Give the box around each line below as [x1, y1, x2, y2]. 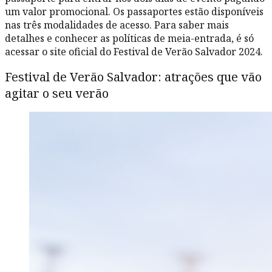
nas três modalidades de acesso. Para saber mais [5, 18, 229, 32]
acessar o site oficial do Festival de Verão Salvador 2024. [5, 45, 263, 59]
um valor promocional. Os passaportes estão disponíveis [5, 5, 263, 19]
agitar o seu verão [5, 84, 112, 101]
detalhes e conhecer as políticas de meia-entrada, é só [5, 32, 254, 46]
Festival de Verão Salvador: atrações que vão [5, 68, 262, 85]
